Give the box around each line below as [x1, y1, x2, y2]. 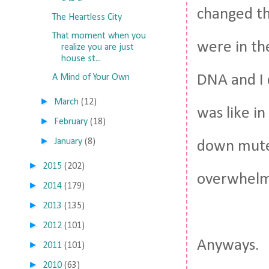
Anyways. [197, 237, 259, 255]
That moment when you [52, 31, 146, 41]
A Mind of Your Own [52, 73, 130, 82]
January [54, 137, 83, 147]
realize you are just [61, 43, 134, 52]
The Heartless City [52, 13, 122, 22]
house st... [61, 54, 101, 64]
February [54, 117, 88, 127]
